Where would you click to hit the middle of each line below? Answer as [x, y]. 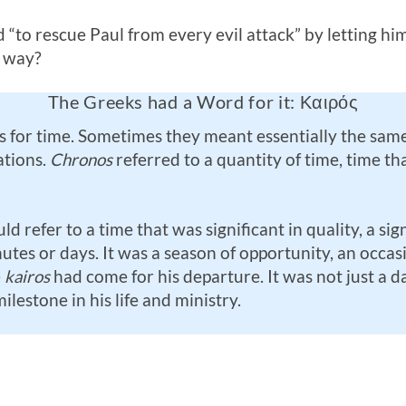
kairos [27, 277]
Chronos [81, 160]
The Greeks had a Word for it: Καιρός [203, 102]
